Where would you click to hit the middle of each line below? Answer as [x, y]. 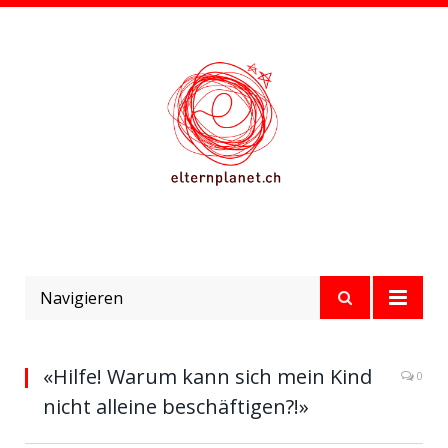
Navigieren [81, 298]
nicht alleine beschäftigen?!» [176, 406]
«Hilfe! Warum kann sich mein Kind [207, 376]
